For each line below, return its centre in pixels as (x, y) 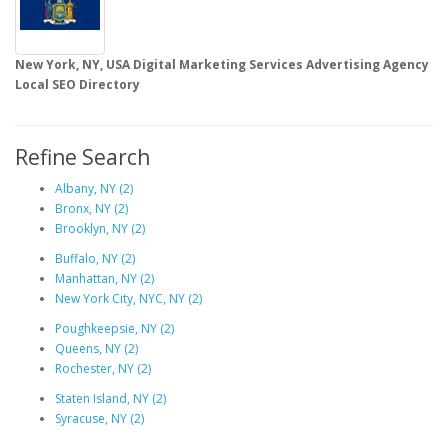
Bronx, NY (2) (91, 208)
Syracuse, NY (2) (99, 418)
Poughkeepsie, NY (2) (114, 328)
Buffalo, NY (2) (95, 258)
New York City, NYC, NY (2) (128, 298)
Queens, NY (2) (96, 348)
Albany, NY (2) (94, 188)
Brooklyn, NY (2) (100, 228)
